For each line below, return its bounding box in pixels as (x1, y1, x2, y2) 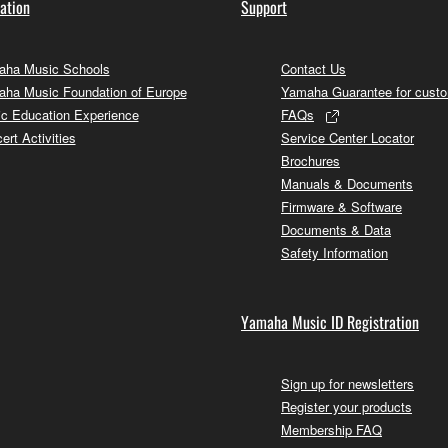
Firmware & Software (281, 196, 402, 216)
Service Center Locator (281, 127, 414, 147)
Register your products (281, 396, 412, 416)
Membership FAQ (281, 419, 382, 439)
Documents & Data (281, 219, 391, 239)
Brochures (281, 150, 340, 170)
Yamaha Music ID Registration (241, 309, 419, 334)
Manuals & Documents (281, 173, 413, 193)
